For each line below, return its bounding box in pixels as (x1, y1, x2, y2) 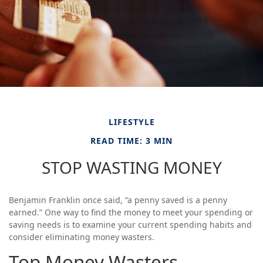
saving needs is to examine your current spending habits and (9, 219, 252, 230)
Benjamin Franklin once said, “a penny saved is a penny (9, 194, 227, 205)
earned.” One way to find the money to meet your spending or (9, 207, 253, 218)
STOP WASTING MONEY (41, 156, 222, 178)
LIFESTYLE (108, 116, 155, 127)
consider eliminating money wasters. (9, 231, 154, 242)
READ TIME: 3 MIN (90, 135, 173, 146)
